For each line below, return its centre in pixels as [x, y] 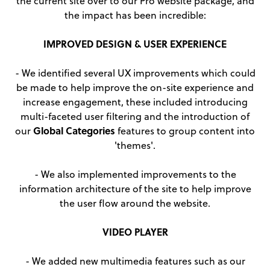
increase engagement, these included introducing [135, 102]
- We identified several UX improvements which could [135, 73]
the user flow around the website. [135, 203]
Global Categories [74, 131]
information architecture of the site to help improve [135, 189]
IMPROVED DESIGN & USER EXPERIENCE [135, 44]
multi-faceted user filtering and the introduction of [135, 117]
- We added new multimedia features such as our [135, 261]
